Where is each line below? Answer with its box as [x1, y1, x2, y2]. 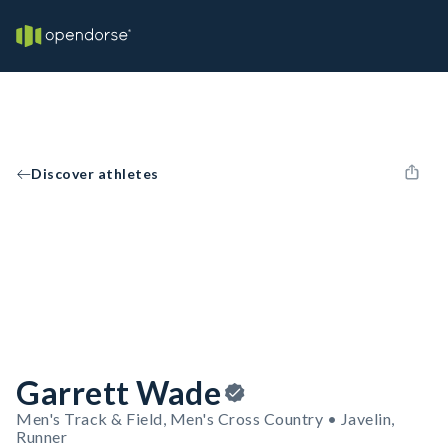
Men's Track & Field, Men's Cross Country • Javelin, [16, 409, 395, 428]
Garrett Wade [16, 373, 221, 412]
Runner [16, 427, 67, 446]
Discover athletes [31, 165, 159, 182]
